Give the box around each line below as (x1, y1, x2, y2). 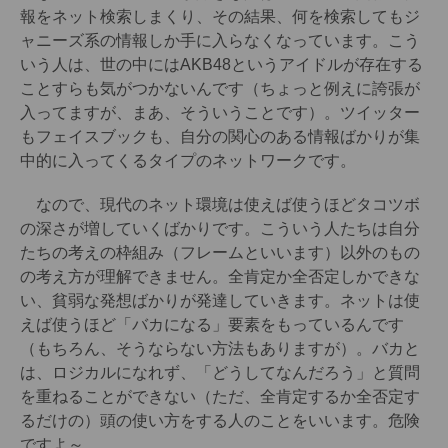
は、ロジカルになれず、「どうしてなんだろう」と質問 (20, 364, 420, 382)
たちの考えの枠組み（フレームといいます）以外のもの (20, 244, 420, 262)
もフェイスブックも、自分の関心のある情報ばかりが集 (20, 128, 420, 146)
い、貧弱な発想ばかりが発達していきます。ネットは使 (20, 292, 420, 310)
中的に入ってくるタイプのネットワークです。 (20, 152, 356, 170)
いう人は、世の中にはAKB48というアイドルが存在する (20, 56, 423, 74)
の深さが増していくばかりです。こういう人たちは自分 (20, 220, 420, 238)
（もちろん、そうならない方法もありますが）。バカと (20, 340, 420, 358)
